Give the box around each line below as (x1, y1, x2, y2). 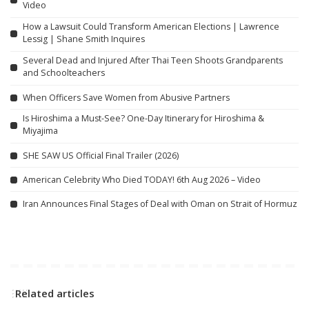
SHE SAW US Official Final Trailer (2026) (23, 149, 179, 161)
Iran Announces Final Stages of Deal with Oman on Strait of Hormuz (23, 197, 297, 210)
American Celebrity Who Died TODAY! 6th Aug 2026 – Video (23, 173, 261, 186)
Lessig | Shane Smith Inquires (23, 33, 145, 46)
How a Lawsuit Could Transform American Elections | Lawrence (23, 21, 279, 33)
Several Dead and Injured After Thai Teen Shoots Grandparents (23, 54, 283, 67)
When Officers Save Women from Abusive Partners (23, 91, 230, 103)
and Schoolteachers (23, 67, 105, 79)
